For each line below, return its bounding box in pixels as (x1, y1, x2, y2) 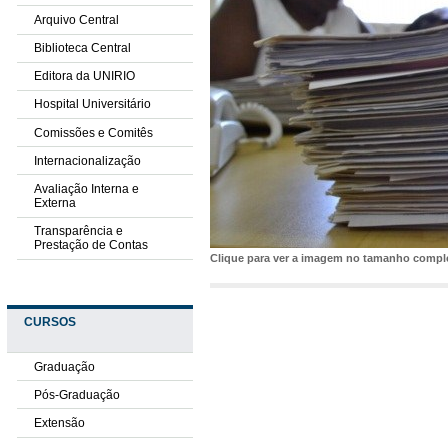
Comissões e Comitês (33, 125, 153, 140)
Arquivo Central (33, 12, 119, 27)
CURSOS (23, 315, 76, 330)
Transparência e (33, 224, 123, 239)
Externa (33, 196, 76, 211)
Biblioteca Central (33, 41, 131, 56)
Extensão (33, 415, 85, 430)
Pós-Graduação (33, 387, 120, 402)
